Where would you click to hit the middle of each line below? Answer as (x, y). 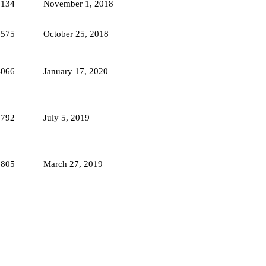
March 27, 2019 (73, 164)
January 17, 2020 (76, 71)
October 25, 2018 (76, 34)
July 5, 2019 (66, 117)
